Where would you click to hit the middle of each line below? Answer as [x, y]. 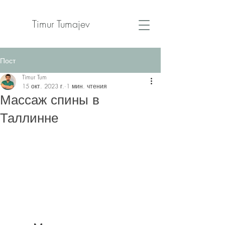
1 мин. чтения [87, 86]
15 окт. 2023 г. [43, 86]
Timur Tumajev [61, 24]
